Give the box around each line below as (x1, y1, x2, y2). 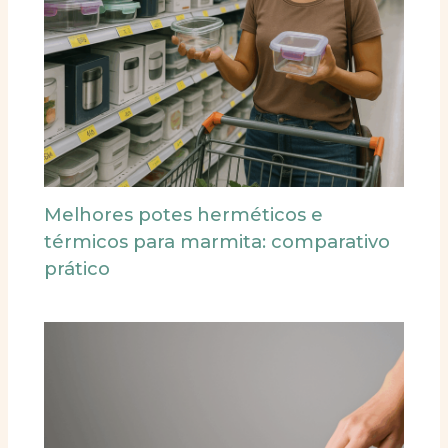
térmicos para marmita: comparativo (44, 230, 391, 254)
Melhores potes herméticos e (44, 203, 324, 227)
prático (44, 257, 111, 281)
